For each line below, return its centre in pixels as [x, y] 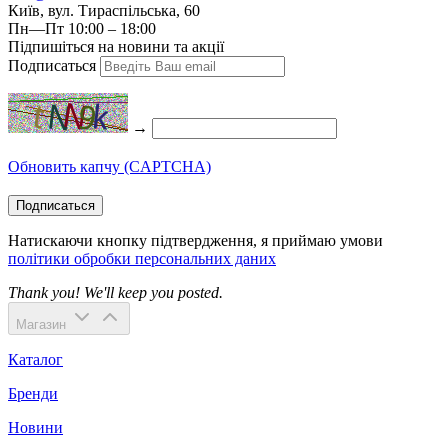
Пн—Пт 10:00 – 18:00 [82, 28]
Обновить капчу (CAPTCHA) [109, 166]
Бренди [33, 393]
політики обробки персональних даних [142, 258]
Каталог [35, 359]
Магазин [41, 324]
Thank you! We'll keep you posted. [115, 292]
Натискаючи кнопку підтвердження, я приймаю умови [195, 240]
